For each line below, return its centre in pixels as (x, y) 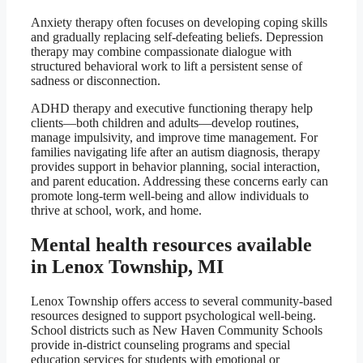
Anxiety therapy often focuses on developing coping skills (179, 23)
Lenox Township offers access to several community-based (181, 301)
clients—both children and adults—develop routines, (165, 123)
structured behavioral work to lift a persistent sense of (167, 66)
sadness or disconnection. (96, 81)
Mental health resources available (171, 245)
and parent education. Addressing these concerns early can (179, 181)
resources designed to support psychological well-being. (173, 316)
